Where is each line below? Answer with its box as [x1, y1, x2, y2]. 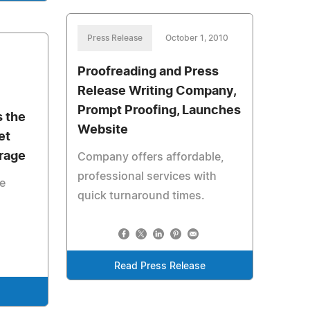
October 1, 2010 [165, 34, 228, 42]
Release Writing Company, [77, 85, 236, 98]
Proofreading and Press [77, 66, 219, 78]
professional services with [77, 171, 217, 182]
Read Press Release [113, 262, 206, 271]
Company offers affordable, [77, 152, 224, 163]
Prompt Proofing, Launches [77, 104, 241, 117]
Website [77, 124, 128, 136]
